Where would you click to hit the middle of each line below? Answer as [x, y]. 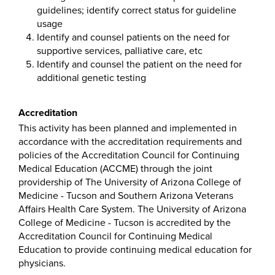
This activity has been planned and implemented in [128, 128]
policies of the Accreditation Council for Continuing [129, 155]
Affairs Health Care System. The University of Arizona [132, 209]
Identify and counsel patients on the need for [133, 37]
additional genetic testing [91, 78]
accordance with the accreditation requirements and [130, 142]
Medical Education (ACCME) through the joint [115, 169]
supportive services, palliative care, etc [120, 51]
